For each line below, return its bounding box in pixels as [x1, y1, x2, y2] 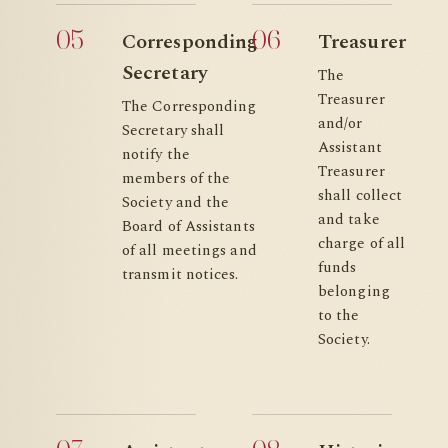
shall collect [318, 184, 403, 207]
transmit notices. [122, 263, 239, 286]
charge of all [318, 232, 406, 255]
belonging [318, 280, 390, 303]
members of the [122, 167, 231, 190]
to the [318, 304, 360, 327]
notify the [122, 143, 190, 166]
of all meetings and [122, 239, 257, 262]
